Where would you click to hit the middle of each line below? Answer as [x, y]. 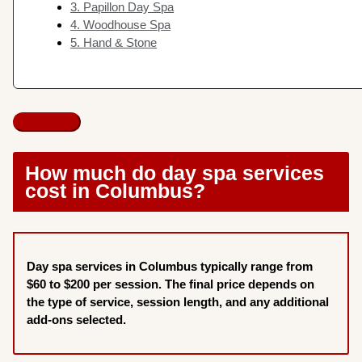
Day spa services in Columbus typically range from [170, 267]
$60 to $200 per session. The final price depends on [171, 284]
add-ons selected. [78, 320]
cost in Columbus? [116, 191]
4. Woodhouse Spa [121, 25]
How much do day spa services [175, 173]
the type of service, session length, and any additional [178, 302]
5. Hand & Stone [114, 43]
